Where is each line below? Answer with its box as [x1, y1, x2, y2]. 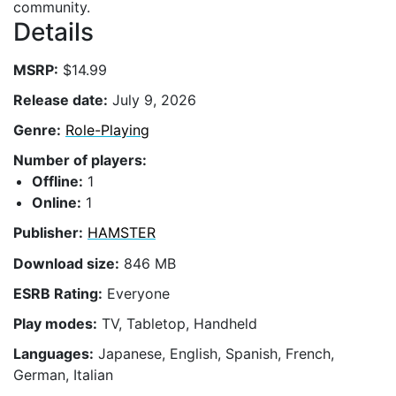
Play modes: [13, 314, 97, 332]
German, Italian [13, 366, 113, 385]
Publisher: [13, 224, 83, 242]
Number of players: [13, 151, 147, 170]
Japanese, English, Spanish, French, [94, 345, 334, 363]
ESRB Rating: [13, 284, 103, 302]
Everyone [103, 284, 170, 302]
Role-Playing [65, 120, 149, 139]
